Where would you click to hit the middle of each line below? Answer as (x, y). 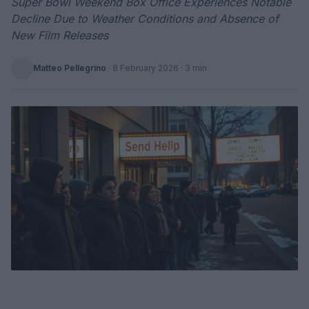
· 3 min (193, 68)
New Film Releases (60, 35)
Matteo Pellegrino (70, 68)
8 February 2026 (146, 68)
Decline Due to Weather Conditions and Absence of (145, 19)
